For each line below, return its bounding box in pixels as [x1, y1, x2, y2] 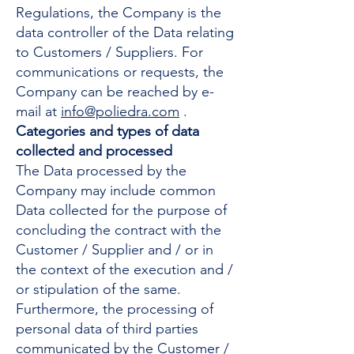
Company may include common [16, 182, 216, 199]
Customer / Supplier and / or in [16, 241, 213, 258]
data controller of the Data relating [16, 24, 234, 41]
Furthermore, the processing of [16, 300, 213, 318]
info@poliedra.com [61, 103, 179, 120]
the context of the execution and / [16, 261, 233, 278]
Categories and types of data [16, 122, 199, 140]
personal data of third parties [16, 320, 198, 337]
